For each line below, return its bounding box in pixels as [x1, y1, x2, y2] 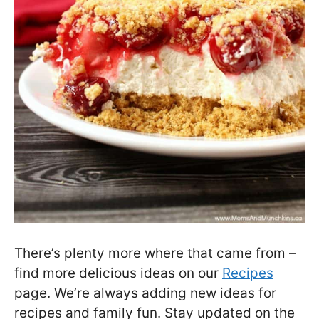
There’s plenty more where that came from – [14, 244, 296, 261]
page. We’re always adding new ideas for [14, 284, 276, 301]
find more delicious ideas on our [14, 264, 222, 281]
